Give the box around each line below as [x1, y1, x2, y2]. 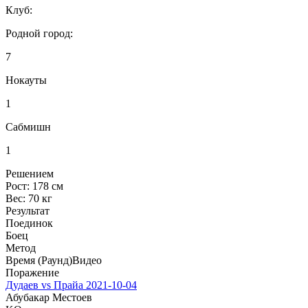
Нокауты [5, 74, 47, 86]
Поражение [5, 266, 59, 278]
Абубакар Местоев [5, 291, 92, 303]
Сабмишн [5, 120, 51, 133]
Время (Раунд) [5, 254, 72, 266]
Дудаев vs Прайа [5, 278, 83, 291]
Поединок [5, 217, 53, 229]
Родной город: [5, 27, 73, 39]
